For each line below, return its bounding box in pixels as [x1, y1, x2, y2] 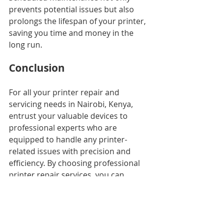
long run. [9, 39, 42, 50]
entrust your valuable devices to [9, 110, 130, 121]
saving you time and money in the [9, 27, 136, 38]
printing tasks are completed [9, 205, 117, 216]
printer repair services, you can [9, 169, 126, 180]
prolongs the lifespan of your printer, [9, 16, 148, 27]
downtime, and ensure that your [9, 193, 131, 204]
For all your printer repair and [9, 87, 121, 98]
